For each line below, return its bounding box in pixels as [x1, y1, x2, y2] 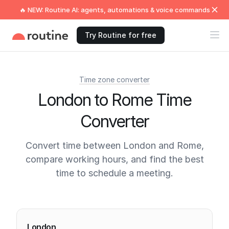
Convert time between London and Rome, [25, 140, 204, 151]
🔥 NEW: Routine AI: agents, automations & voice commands [19, 6, 210, 14]
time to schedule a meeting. [56, 168, 173, 178]
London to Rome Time [38, 90, 191, 110]
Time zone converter [79, 75, 150, 84]
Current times [16, 195, 89, 210]
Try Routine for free [85, 31, 156, 39]
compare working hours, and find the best [25, 154, 204, 165]
